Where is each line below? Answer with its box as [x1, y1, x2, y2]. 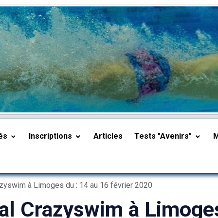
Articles [93, 131, 123, 141]
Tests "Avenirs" [134, 131, 194, 141]
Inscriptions [29, 131, 74, 141]
